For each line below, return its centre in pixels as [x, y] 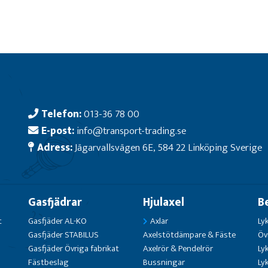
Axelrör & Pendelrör [178, 249]
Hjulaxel [163, 202]
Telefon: [62, 114]
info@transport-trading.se [132, 131]
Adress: [55, 148]
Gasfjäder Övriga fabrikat [74, 249]
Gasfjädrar [55, 202]
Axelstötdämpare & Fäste [189, 235]
